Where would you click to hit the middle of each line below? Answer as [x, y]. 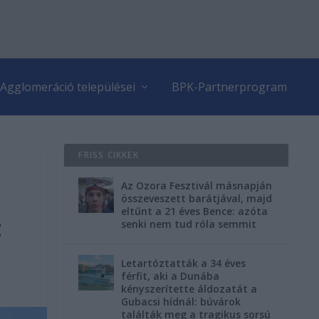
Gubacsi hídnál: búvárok [181, 302]
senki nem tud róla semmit [189, 224]
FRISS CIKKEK [109, 155]
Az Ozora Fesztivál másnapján [197, 185]
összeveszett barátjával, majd [197, 198]
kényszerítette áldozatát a [189, 289]
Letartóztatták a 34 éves [184, 263]
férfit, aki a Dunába [171, 276]
